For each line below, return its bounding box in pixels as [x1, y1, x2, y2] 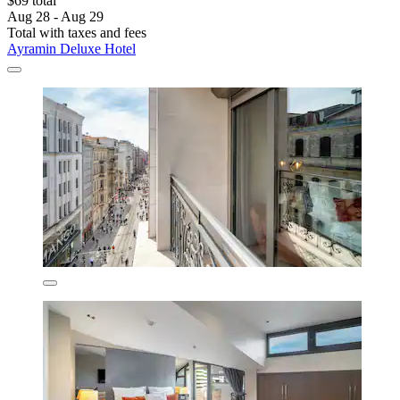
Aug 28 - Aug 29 [7, 8, 104, 24]
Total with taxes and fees [7, 24, 146, 40]
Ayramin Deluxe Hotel [7, 40, 136, 56]
